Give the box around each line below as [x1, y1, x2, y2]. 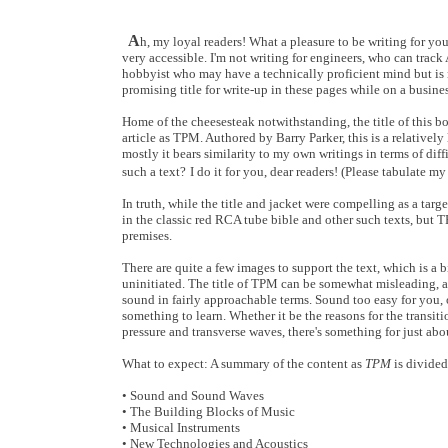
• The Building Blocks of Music [122, 404, 295, 419]
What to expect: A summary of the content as [122, 356, 365, 371]
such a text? [122, 164, 186, 179]
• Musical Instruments [122, 420, 240, 435]
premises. [122, 228, 172, 243]
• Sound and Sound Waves [122, 388, 264, 403]
